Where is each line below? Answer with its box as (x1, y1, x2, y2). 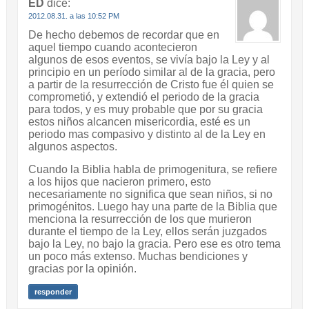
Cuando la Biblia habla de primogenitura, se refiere (28, 163, 277, 176)
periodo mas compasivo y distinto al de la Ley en (28, 128, 266, 141)
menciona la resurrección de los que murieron (28, 213, 252, 226)
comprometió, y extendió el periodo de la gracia (28, 91, 259, 103)
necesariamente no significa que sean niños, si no (28, 188, 272, 201)
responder (34, 288, 72, 297)
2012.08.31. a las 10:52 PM (28, 12, 119, 21)
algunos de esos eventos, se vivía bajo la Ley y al (28, 54, 270, 66)
